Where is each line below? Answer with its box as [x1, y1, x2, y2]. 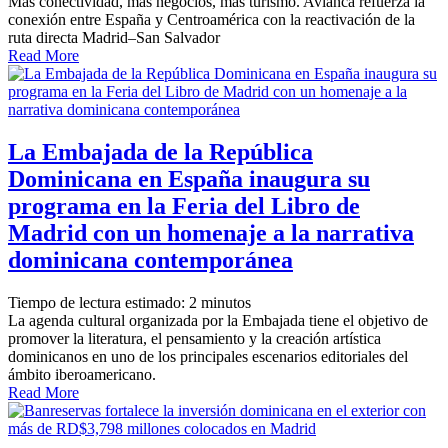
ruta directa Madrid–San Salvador [8, 29, 220, 47]
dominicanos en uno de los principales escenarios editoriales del [8, 348, 408, 366]
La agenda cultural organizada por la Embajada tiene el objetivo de [8, 312, 428, 330]
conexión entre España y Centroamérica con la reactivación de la [8, 11, 415, 29]
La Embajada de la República [8, 139, 313, 166]
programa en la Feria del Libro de [8, 193, 360, 220]
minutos [201, 294, 251, 312]
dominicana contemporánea [8, 247, 293, 274]
